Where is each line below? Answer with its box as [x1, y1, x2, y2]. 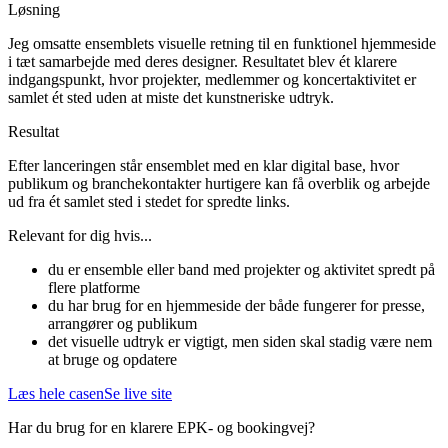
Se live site [104, 384, 172, 402]
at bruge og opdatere [48, 350, 177, 368]
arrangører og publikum [48, 314, 197, 332]
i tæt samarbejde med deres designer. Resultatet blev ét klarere [8, 52, 397, 70]
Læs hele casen [8, 384, 104, 402]
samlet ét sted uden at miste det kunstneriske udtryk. [8, 88, 334, 106]
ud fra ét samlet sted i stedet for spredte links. [8, 192, 290, 210]
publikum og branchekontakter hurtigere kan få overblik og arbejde [8, 174, 430, 192]
